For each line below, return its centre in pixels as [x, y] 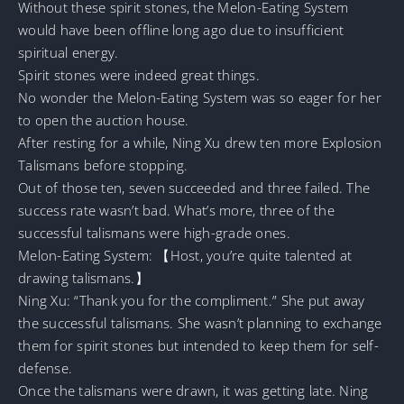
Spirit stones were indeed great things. [139, 74]
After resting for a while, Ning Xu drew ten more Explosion [200, 142]
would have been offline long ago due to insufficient [181, 29]
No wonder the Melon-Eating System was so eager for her [200, 97]
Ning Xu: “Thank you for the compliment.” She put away [192, 300]
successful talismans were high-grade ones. [154, 232]
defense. [46, 367]
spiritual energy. [69, 52]
